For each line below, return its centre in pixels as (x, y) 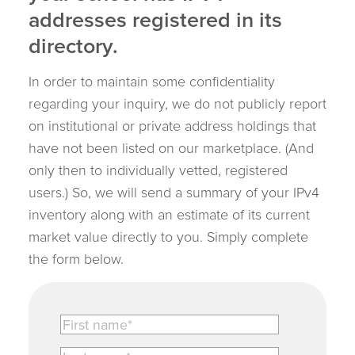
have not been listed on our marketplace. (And (171, 151)
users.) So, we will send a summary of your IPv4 (174, 195)
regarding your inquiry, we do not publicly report (177, 106)
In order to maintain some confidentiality (152, 84)
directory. (76, 48)
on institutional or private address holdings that (172, 128)
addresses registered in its (155, 22)
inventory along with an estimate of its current (169, 217)
